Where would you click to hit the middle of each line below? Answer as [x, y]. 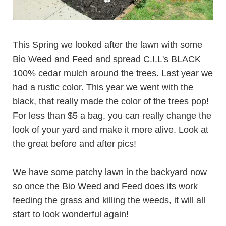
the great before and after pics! [74, 144]
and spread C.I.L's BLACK [147, 59]
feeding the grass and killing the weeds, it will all [109, 200]
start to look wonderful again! [71, 214]
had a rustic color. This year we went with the [103, 87]
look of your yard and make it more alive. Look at [110, 129]
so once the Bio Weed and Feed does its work [105, 186]
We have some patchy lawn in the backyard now [110, 172]
